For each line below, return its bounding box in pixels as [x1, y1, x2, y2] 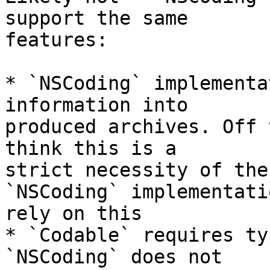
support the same [5, 7, 199, 30]
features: [5, 29, 108, 51]
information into [5, 94, 199, 116]
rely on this [5, 202, 142, 225]
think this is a [5, 137, 188, 160]
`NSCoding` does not [5, 246, 234, 268]
